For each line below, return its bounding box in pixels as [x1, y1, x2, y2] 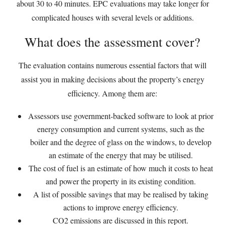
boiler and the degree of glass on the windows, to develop [30, 137, 211, 147]
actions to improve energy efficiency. [63, 202, 178, 212]
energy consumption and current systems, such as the [37, 124, 204, 134]
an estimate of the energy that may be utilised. [48, 150, 193, 160]
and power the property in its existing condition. [45, 176, 196, 186]
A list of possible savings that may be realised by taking [33, 189, 208, 199]
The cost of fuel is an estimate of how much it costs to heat [28, 163, 213, 173]
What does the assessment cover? [25, 33, 200, 50]
